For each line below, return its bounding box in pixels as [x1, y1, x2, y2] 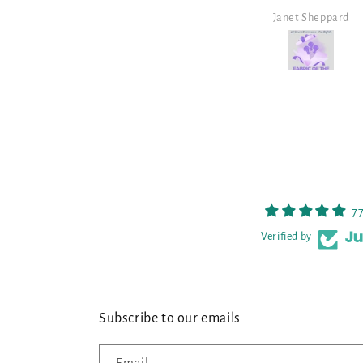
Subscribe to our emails [99, 311, 241, 326]
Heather [290, 11, 333, 23]
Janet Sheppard [40, 11, 117, 23]
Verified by [261, 230, 312, 242]
